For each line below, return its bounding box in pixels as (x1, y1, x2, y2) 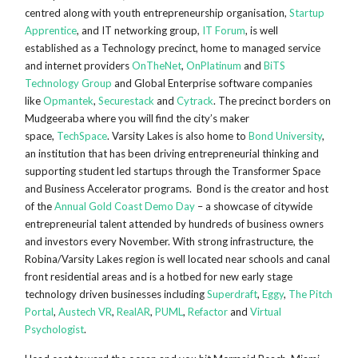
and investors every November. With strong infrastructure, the (25, 235, 314, 249)
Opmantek (43, 94, 94, 108)
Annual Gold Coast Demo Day (54, 200, 196, 213)
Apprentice (25, 24, 78, 38)
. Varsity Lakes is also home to (107, 129, 249, 143)
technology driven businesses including (25, 288, 208, 301)
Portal (25, 305, 54, 319)
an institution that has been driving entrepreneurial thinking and (25, 147, 320, 161)
